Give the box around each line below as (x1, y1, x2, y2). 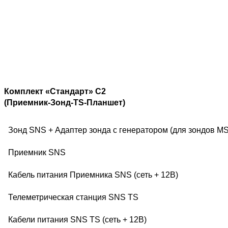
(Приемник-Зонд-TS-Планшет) (4, 98, 125, 107)
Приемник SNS (8, 148, 68, 157)
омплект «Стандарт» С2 (9, 87, 106, 96)
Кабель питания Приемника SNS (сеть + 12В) (8, 170, 178, 180)
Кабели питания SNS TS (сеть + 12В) (8, 215, 147, 224)
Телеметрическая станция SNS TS (8, 193, 138, 202)
